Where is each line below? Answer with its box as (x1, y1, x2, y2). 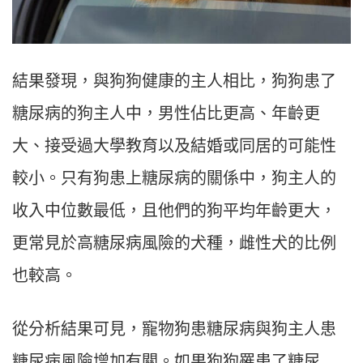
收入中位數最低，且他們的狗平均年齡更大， (12, 201, 336, 220)
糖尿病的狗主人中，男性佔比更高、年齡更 (12, 104, 320, 122)
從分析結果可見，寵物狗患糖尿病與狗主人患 (12, 319, 336, 338)
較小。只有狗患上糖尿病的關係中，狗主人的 (12, 169, 336, 187)
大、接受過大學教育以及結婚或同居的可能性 (12, 136, 336, 155)
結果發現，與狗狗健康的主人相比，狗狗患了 (12, 71, 336, 90)
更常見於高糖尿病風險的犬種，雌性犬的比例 (12, 233, 336, 252)
